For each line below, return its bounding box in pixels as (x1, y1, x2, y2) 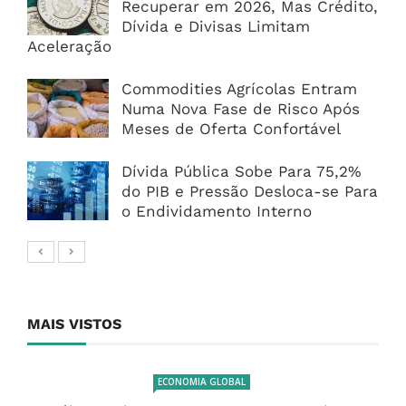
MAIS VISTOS (27, 315, 121, 333)
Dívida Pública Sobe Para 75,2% (121, 162, 362, 181)
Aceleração (27, 37, 111, 56)
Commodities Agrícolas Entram (121, 80, 357, 99)
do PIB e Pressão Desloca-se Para (121, 182, 378, 201)
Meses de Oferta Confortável (121, 120, 341, 139)
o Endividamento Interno (121, 202, 312, 221)
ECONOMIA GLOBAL (157, 375, 246, 389)
